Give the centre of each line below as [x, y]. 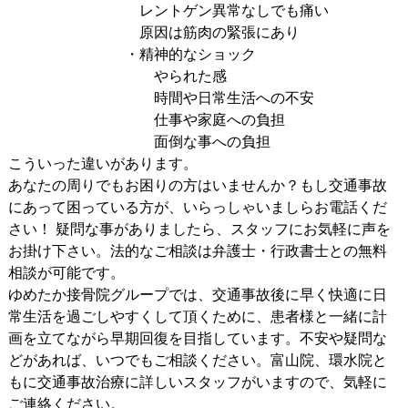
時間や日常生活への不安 [161, 98]
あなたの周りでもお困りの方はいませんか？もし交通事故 [197, 185]
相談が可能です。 [81, 273]
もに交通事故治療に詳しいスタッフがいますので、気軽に [197, 382]
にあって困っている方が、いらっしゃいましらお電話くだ [197, 207]
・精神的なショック [132, 54]
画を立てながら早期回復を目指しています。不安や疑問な [197, 338]
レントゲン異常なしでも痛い [168, 10]
